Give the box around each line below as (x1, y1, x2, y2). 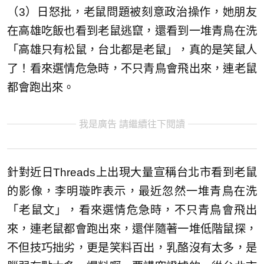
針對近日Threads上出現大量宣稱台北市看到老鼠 (7, 166, 257, 179)
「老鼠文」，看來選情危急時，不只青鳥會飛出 (7, 203, 257, 216)
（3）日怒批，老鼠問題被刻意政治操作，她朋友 (7, 5, 257, 18)
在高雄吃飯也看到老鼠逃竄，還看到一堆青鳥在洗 (7, 24, 257, 37)
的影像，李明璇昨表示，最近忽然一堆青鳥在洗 (7, 184, 257, 197)
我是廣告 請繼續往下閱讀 (79, 118, 185, 129)
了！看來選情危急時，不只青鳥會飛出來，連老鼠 (7, 62, 257, 75)
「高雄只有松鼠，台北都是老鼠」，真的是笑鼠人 (7, 43, 257, 56)
